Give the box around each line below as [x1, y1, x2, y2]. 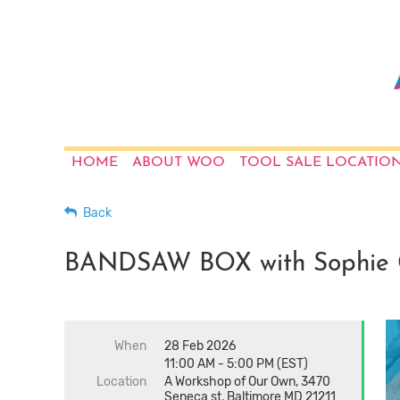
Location [96, 374, 146, 389]
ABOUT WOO [132, 155, 225, 170]
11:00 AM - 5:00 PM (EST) [164, 356, 308, 371]
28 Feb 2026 [164, 338, 236, 354]
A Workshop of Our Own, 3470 [164, 374, 330, 389]
